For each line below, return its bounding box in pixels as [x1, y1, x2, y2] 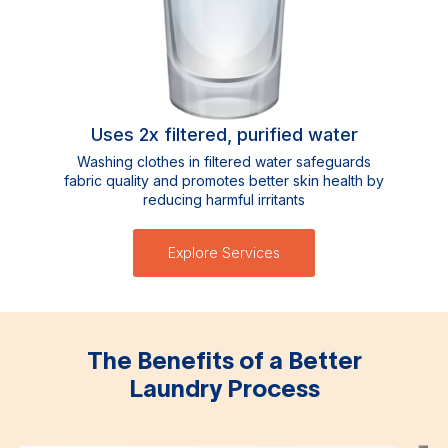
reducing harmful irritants [143, 191, 305, 208]
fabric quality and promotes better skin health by [64, 172, 384, 189]
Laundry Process [128, 375, 320, 402]
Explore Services [168, 244, 280, 261]
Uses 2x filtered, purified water [90, 124, 358, 145]
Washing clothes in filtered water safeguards [77, 153, 371, 170]
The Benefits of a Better [86, 347, 362, 374]
